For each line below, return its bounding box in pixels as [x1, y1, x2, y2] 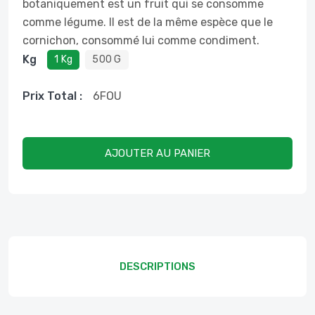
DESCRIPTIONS [120, 260, 195, 273]
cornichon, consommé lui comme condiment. [22, 34, 259, 47]
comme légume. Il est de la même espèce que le [22, 15, 273, 29]
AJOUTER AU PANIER [105, 147, 210, 160]
